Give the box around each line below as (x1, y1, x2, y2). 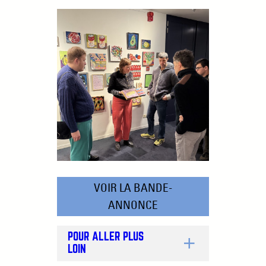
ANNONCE (108, 197, 158, 212)
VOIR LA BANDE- (94, 180, 172, 195)
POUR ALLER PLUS (68, 232, 144, 243)
